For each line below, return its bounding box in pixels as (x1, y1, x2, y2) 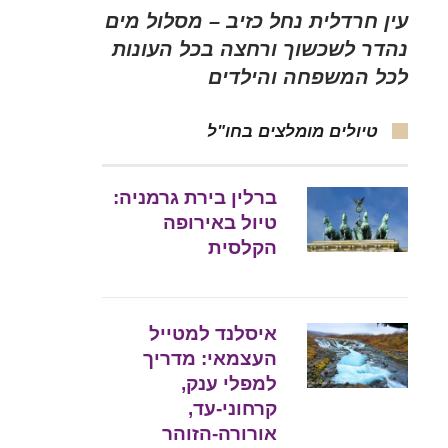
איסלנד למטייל (149, 323, 278, 345)
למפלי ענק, (181, 373, 278, 395)
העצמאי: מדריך (143, 348, 278, 370)
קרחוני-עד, (188, 398, 278, 420)
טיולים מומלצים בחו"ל (207, 122, 378, 142)
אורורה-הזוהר (162, 423, 278, 445)
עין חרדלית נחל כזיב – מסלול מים (105, 10, 408, 33)
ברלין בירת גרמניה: (113, 187, 278, 209)
